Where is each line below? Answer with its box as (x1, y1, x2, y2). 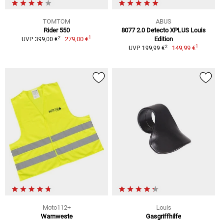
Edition (154, 35, 173, 43)
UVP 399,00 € (21, 36, 58, 43)
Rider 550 (43, 27, 70, 34)
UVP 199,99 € (128, 45, 165, 52)
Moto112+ (42, 203, 71, 211)
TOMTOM (43, 18, 70, 26)
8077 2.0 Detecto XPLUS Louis (121, 27, 206, 34)
